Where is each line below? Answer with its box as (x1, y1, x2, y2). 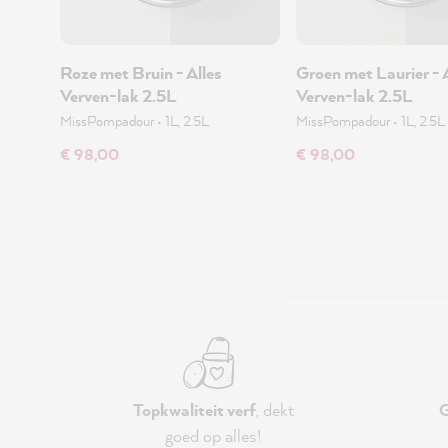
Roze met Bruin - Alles (60, 61, 222, 84)
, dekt (255, 398, 294, 421)
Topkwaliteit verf (132, 398, 256, 421)
